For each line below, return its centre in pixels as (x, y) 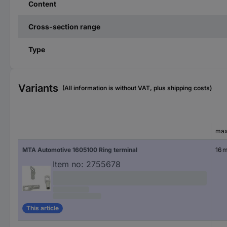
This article (43, 208)
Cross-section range (64, 26)
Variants (38, 88)
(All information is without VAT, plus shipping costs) (137, 88)
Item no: (68, 164)
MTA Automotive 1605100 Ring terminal (80, 149)
